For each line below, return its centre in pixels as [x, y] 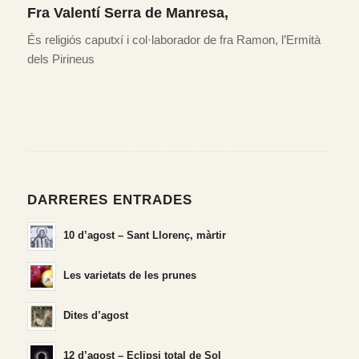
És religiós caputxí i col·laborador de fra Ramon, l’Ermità [173, 40]
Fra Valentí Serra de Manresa [125, 12]
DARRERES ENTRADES [109, 200]
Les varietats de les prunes [129, 276]
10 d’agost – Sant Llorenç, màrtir [144, 236]
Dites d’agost [95, 316]
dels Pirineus [61, 59]
